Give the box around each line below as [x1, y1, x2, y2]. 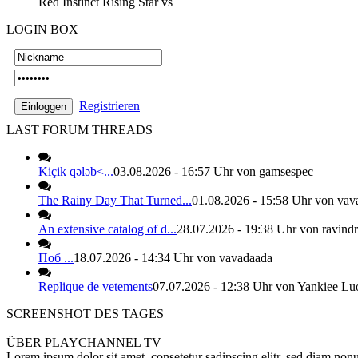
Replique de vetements [38, 280, 153, 293]
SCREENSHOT [6, 307, 94, 320]
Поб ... [38, 251, 74, 265]
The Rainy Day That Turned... [38, 193, 192, 207]
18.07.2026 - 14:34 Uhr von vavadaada [74, 251, 272, 265]
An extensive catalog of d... [38, 222, 177, 236]
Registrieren [79, 99, 140, 113]
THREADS [92, 123, 153, 137]
